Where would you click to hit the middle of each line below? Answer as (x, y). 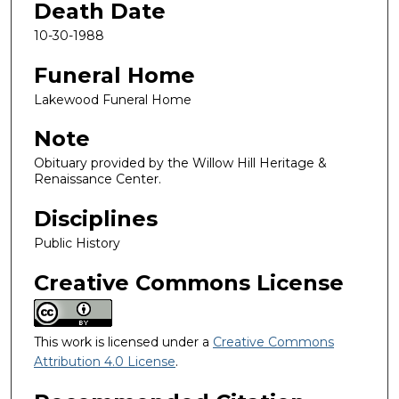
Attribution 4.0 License (105, 361)
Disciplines (96, 219)
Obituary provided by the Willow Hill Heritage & (180, 163)
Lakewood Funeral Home (113, 99)
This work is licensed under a (123, 342)
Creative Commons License (189, 282)
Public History (77, 244)
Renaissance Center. (98, 179)
